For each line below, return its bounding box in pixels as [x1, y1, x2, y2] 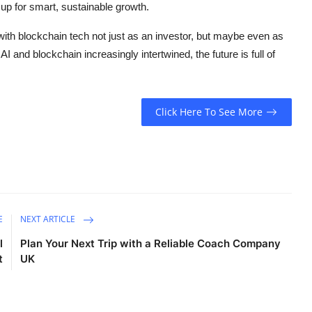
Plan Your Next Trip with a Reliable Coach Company [20, 236, 281, 250]
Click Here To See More [155, 105, 263, 119]
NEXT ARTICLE [20, 213, 78, 226]
